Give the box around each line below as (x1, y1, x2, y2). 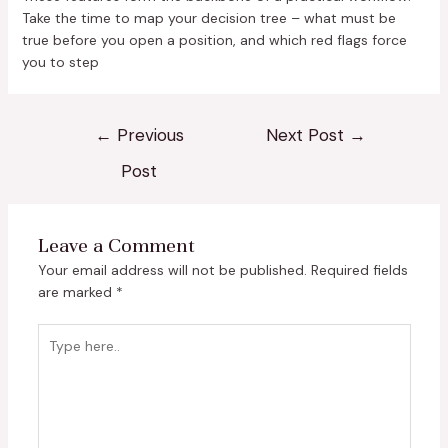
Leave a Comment (37, 232, 195, 258)
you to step (21, 52, 99, 71)
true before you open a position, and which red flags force (21, 30, 407, 49)
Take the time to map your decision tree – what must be (21, 8, 396, 27)
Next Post (266, 123, 350, 146)
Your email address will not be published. (37, 260, 307, 279)
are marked (37, 282, 116, 301)
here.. (36, 346, 72, 365)
